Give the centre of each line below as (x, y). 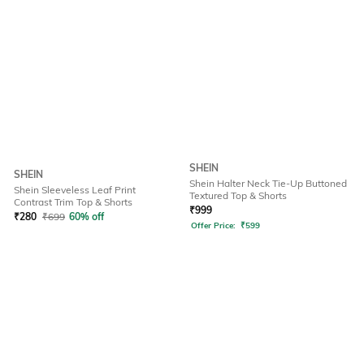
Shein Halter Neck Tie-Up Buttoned (268, 184)
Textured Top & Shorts (238, 196)
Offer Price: (213, 226)
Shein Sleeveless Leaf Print (75, 190)
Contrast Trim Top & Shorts (73, 202)
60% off (87, 217)
